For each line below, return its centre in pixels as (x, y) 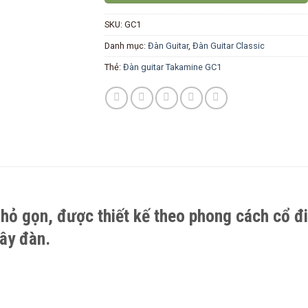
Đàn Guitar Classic (228, 46)
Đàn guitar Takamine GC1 (172, 67)
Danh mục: (126, 46)
